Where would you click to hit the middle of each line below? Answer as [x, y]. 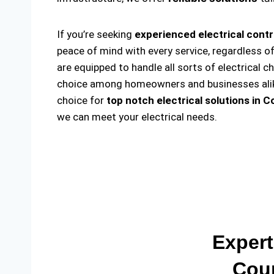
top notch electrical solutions [179, 100]
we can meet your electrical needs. [137, 117]
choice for [82, 100]
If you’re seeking [96, 34]
